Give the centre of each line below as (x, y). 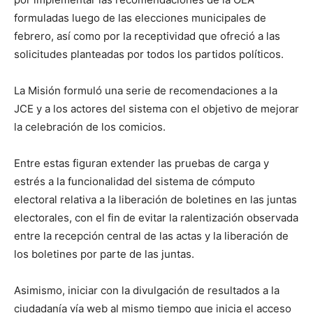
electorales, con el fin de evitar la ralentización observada (156, 217)
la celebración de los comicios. (90, 126)
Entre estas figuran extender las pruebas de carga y (141, 163)
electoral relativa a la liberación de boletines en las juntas (155, 199)
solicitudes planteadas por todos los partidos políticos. (149, 54)
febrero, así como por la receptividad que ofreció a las (147, 36)
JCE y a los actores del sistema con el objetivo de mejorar (156, 108)
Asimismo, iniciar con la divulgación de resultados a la (147, 290)
